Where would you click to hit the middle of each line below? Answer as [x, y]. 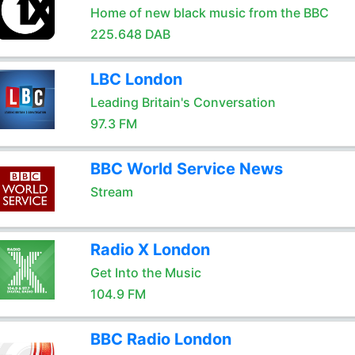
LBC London [136, 79]
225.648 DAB [130, 34]
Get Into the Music [145, 273]
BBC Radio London [160, 339]
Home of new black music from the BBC [209, 13]
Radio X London [150, 250]
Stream [111, 192]
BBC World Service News [186, 169]
